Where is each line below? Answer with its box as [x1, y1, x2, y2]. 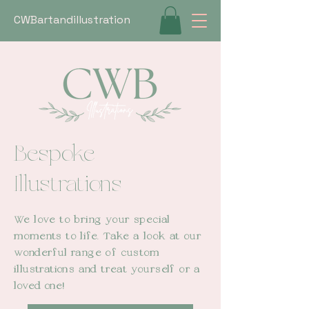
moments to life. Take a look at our [14, 231, 201, 241]
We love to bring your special [14, 215, 170, 225]
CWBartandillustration [14, 12, 130, 27]
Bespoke [14, 142, 94, 166]
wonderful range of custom [14, 248, 160, 258]
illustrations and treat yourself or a [14, 264, 201, 275]
